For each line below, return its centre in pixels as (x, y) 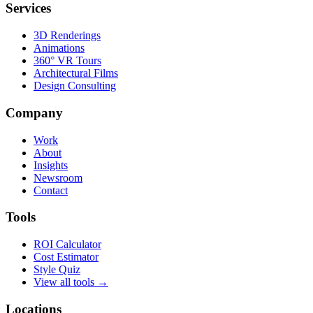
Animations (59, 48)
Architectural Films (76, 73)
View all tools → (71, 282)
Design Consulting (75, 86)
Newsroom (58, 177)
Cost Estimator (66, 257)
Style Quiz (57, 269)
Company (34, 112)
